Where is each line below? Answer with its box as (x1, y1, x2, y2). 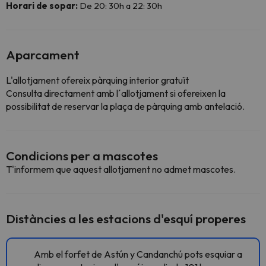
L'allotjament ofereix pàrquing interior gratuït (6, 74, 189, 86)
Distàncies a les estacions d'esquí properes (6, 211, 246, 226)
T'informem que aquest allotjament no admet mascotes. (6, 163, 236, 175)
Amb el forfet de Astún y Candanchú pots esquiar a (34, 248, 242, 260)
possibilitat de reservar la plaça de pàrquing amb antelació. (6, 100, 245, 112)
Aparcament (6, 47, 80, 62)
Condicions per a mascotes (6, 148, 158, 163)
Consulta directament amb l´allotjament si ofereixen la (6, 87, 226, 99)
